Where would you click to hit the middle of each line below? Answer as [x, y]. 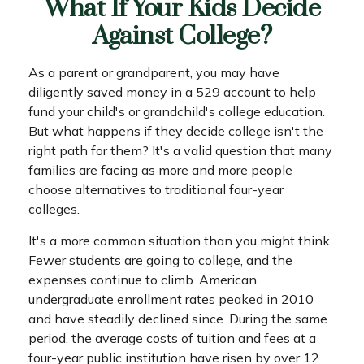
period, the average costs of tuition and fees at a [172, 338]
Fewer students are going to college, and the [160, 260]
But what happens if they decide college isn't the [176, 131]
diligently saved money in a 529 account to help [172, 92]
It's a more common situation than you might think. [180, 240]
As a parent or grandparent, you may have [154, 72]
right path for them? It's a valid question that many [180, 150]
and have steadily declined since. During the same [178, 318]
